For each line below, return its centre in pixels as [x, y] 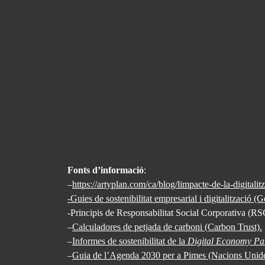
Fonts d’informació [106, 170]
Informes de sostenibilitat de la [130, 241]
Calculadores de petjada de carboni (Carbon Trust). [167, 227]
